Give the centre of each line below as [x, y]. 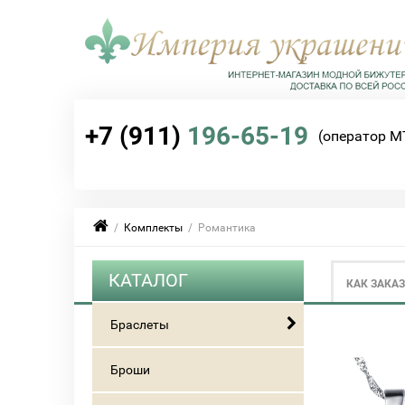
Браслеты [140, 325]
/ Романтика [219, 228]
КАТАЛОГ [148, 280]
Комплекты [153, 228]
